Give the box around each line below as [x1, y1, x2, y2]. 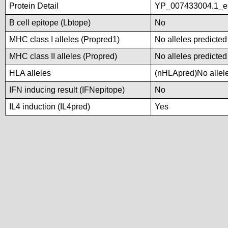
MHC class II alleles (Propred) [9, 52, 117, 61]
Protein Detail [9, 2, 59, 10]
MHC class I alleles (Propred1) [9, 35, 120, 44]
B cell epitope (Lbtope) [9, 18, 91, 27]
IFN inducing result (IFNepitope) [9, 85, 125, 94]
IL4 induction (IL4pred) [9, 102, 90, 111]
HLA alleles [9, 69, 51, 77]
